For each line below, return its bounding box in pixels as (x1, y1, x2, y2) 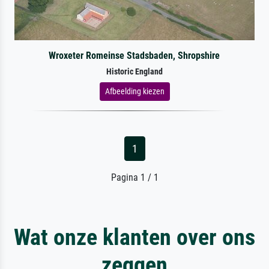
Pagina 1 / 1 (110, 171, 159, 183)
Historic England (106, 66, 163, 77)
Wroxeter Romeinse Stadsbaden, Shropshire (49, 49, 220, 61)
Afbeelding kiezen (104, 86, 165, 96)
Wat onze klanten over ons (14, 223, 255, 250)
